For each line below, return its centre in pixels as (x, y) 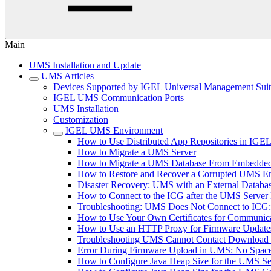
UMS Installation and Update (85, 65)
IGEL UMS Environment (114, 130)
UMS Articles (67, 76)
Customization (81, 119)
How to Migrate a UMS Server (137, 152)
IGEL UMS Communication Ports (119, 98)
